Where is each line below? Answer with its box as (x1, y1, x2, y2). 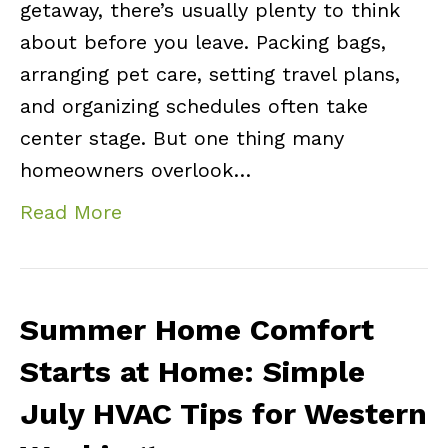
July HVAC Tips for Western (20, 396, 427, 432)
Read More (20, 200, 122, 225)
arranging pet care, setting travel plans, (20, 62, 400, 87)
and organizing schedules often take (20, 94, 368, 119)
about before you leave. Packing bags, (20, 30, 386, 55)
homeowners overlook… (20, 158, 251, 183)
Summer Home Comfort (20, 312, 374, 348)
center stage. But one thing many (20, 126, 344, 151)
